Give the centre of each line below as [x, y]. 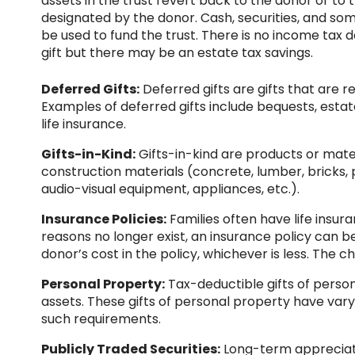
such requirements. [101, 319]
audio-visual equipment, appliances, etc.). [170, 189]
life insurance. [84, 124]
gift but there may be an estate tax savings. [177, 53]
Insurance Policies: [104, 219]
